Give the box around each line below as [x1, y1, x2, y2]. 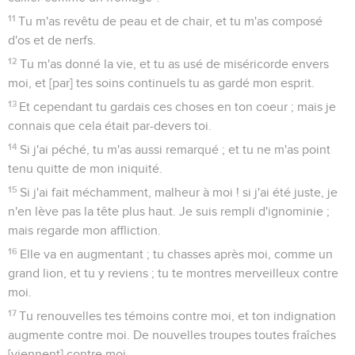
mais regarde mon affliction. [8, 223, 161, 237]
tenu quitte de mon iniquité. [8, 162, 162, 175]
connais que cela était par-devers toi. [8, 119, 212, 132]
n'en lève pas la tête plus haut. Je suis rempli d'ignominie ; [8, 204, 330, 218]
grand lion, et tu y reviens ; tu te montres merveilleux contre [8, 266, 338, 280]
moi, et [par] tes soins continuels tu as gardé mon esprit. [8, 76, 315, 90]
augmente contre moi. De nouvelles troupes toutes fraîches [8, 328, 336, 342]
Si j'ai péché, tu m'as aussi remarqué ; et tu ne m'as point [20, 143, 331, 156]
